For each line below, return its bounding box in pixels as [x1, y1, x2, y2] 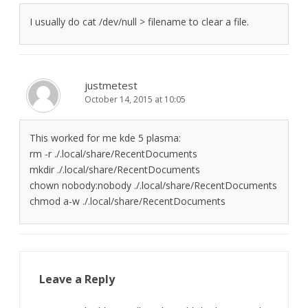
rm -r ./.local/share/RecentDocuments [30, 147, 197, 160]
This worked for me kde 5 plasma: [30, 131, 181, 144]
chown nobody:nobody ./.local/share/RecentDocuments [30, 179, 277, 192]
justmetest [85, 78, 137, 92]
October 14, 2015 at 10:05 [85, 93, 186, 105]
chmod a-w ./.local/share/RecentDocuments [30, 195, 225, 208]
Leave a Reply [39, 272, 115, 287]
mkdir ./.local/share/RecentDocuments [30, 163, 200, 176]
